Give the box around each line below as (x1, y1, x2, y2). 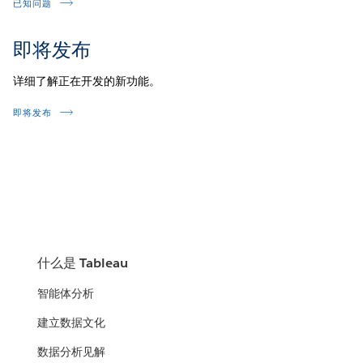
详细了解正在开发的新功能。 (13, 73, 161, 88)
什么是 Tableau (37, 254, 129, 272)
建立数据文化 (37, 315, 106, 331)
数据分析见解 (37, 344, 106, 360)
